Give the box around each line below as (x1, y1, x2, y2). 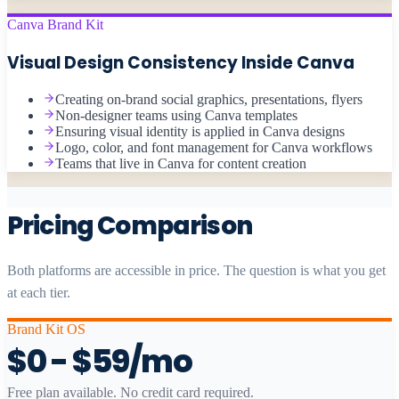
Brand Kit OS (7, 322, 85, 338)
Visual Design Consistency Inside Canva (7, 50, 354, 75)
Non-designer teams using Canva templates (55, 108, 297, 124)
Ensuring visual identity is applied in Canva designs (55, 124, 345, 140)
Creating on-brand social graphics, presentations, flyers (55, 92, 362, 108)
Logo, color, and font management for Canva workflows (55, 140, 372, 156)
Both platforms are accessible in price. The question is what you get (7, 263, 386, 279)
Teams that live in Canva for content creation (55, 156, 306, 172)
